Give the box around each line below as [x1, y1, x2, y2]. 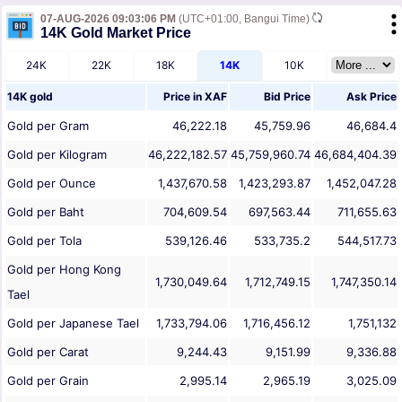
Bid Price [264, 90, 310, 104]
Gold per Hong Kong [7, 262, 121, 277]
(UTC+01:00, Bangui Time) [176, 13, 312, 26]
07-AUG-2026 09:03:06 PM [40, 13, 176, 26]
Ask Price [346, 90, 397, 104]
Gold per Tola [7, 233, 82, 249]
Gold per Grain [7, 373, 89, 389]
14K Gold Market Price [40, 25, 191, 41]
